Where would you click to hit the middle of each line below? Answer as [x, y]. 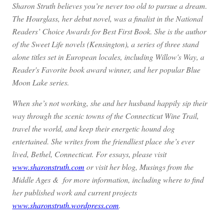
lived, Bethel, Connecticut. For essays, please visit [89, 154]
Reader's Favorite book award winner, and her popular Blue [106, 69]
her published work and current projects [75, 192]
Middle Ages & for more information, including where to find [108, 179]
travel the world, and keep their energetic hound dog [94, 128]
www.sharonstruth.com [48, 166]
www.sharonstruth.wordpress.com [66, 205]
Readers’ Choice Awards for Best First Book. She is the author [109, 31]
